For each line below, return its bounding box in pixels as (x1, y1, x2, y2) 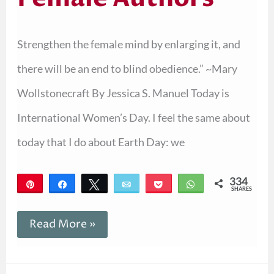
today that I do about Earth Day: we (17, 135, 185, 149)
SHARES (231, 185, 253, 192)
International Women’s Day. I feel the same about (17, 111, 250, 125)
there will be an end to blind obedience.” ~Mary (17, 62, 237, 76)
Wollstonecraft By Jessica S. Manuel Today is (17, 86, 229, 100)
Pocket (171, 178, 198, 189)
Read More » (29, 216, 95, 232)
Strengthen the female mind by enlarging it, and (17, 37, 240, 51)
